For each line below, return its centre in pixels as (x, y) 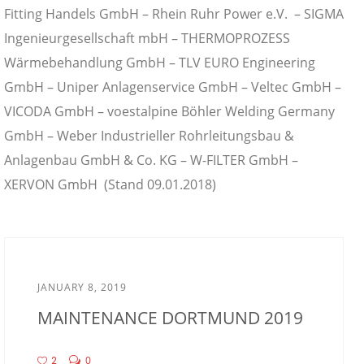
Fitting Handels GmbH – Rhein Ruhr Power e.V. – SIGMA (174, 13)
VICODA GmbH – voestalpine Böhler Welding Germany (169, 111)
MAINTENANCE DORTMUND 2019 (170, 317)
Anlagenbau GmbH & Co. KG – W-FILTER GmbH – (151, 160)
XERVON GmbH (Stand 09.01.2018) (110, 184)
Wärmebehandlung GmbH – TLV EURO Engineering (160, 62)
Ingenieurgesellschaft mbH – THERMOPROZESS (147, 38)
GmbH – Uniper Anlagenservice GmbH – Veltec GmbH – (173, 87)
